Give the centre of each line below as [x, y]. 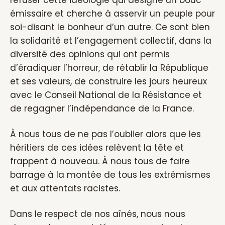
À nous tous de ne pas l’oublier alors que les [105, 134]
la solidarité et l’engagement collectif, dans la [111, 41]
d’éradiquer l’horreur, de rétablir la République [109, 68]
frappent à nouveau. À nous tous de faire [100, 161]
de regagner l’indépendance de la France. [102, 108]
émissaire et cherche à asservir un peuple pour [113, 14]
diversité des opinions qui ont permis [90, 54]
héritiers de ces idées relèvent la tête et [97, 148]
